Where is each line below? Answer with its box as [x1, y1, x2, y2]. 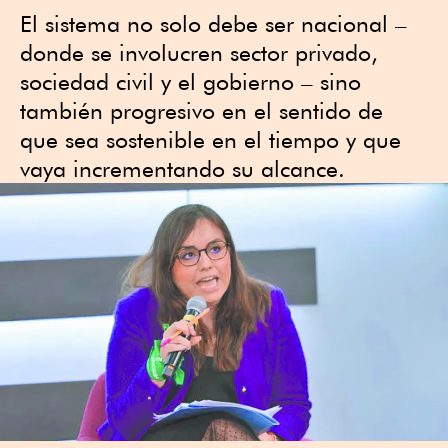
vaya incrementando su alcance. [20, 155, 345, 182]
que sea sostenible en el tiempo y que [20, 126, 401, 153]
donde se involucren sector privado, [20, 39, 378, 66]
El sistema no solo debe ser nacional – [20, 10, 407, 37]
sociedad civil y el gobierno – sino [20, 68, 361, 95]
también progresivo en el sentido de [20, 97, 383, 124]
